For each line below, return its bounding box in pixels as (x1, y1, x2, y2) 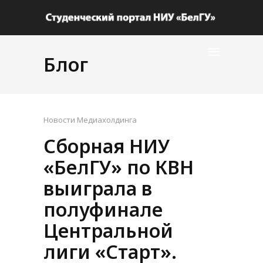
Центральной (43, 218, 173, 243)
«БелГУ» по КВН (43, 154, 194, 180)
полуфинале (43, 197, 163, 222)
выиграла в (43, 176, 152, 201)
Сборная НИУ (43, 133, 170, 159)
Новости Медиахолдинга (43, 114, 137, 125)
